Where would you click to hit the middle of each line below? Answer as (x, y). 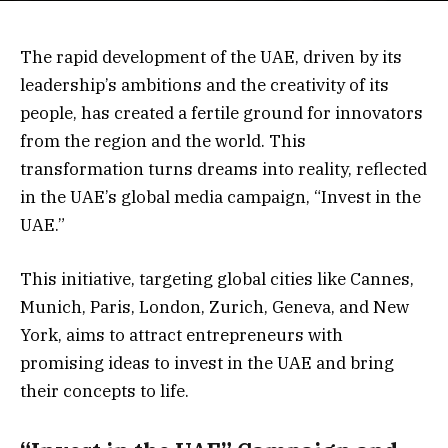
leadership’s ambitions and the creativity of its (204, 85)
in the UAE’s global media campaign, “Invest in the (220, 197)
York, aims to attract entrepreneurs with (181, 335)
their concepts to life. (104, 391)
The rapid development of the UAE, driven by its (211, 57)
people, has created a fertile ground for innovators (221, 113)
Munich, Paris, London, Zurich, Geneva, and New (214, 307)
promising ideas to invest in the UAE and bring (207, 363)
